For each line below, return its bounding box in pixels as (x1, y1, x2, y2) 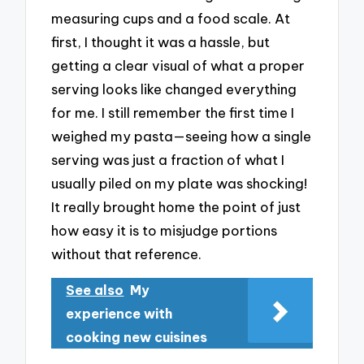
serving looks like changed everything (51, 80, 297, 97)
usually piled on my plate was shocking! (51, 174, 308, 192)
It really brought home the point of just (51, 197, 301, 215)
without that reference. (51, 245, 202, 262)
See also (66, 282, 124, 299)
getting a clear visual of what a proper (51, 56, 305, 74)
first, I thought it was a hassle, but (51, 32, 271, 50)
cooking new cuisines (66, 329, 208, 346)
